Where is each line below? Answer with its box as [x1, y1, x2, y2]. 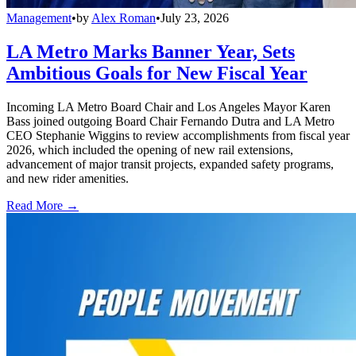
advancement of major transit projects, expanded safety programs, [6, 157, 334, 172]
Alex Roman [91, 11, 156, 25]
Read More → [6, 199, 79, 213]
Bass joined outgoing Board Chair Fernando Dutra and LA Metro [6, 114, 335, 129]
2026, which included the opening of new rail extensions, [6, 143, 293, 157]
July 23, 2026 [161, 11, 229, 25]
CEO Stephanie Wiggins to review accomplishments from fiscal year [6, 129, 350, 143]
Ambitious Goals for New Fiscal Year [6, 63, 308, 84]
